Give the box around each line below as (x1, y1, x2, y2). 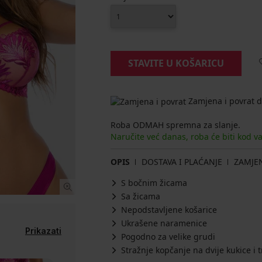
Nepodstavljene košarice (121, 204, 217, 216)
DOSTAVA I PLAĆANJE (142, 156, 222, 168)
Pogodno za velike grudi (121, 231, 215, 243)
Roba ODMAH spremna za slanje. (111, 119, 240, 131)
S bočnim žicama (121, 177, 187, 189)
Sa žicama (121, 191, 160, 202)
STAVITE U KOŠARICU (128, 57, 224, 70)
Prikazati (25, 226, 61, 236)
